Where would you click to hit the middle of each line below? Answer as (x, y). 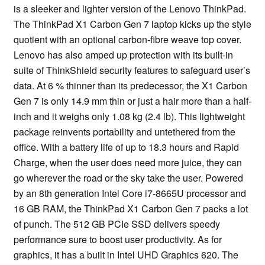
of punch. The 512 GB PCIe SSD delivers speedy (117, 224)
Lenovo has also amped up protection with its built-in (123, 55)
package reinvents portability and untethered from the (125, 132)
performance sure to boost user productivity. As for (118, 240)
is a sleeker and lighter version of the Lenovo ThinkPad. (130, 9)
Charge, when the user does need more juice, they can (128, 163)
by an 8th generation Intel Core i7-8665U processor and (130, 193)
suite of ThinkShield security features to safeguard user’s (132, 70)
